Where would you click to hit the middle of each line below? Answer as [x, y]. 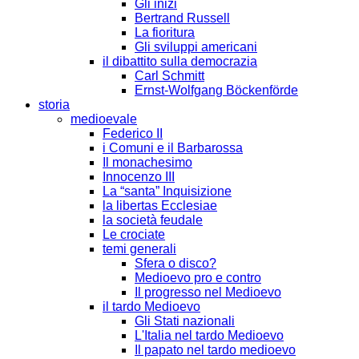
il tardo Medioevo [151, 306]
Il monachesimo [147, 162]
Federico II [133, 133]
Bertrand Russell [182, 18]
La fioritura [165, 32]
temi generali [139, 248]
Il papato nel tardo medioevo [215, 349]
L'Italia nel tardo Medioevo [209, 335]
